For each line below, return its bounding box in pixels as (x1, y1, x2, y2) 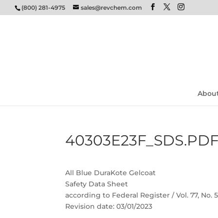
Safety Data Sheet (65, 180, 128, 188)
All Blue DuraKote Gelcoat (65, 168, 156, 177)
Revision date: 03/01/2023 (65, 202, 153, 211)
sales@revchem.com (81, 4, 142, 11)
